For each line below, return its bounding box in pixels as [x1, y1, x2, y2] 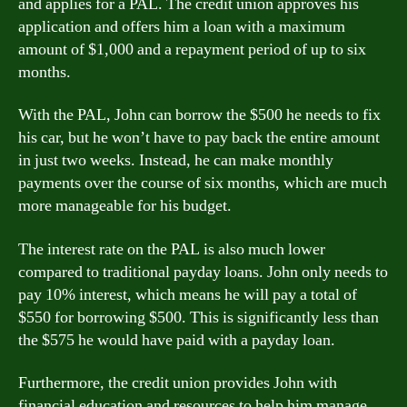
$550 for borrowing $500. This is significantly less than [18, 306, 379, 328]
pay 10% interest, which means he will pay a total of [18, 283, 357, 305]
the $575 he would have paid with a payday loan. [18, 329, 335, 351]
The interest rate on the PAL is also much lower [18, 238, 325, 260]
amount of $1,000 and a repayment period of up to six [18, 38, 366, 60]
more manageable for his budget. [18, 195, 232, 216]
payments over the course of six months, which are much [18, 173, 387, 194]
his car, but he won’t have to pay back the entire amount [18, 127, 380, 148]
